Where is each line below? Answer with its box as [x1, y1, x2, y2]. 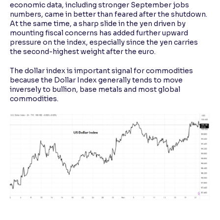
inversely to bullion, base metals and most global [10, 85, 180, 94]
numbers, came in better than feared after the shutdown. [10, 10, 207, 19]
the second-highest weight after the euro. [10, 47, 157, 56]
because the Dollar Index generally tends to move [10, 76, 183, 85]
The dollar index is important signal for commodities [10, 66, 193, 76]
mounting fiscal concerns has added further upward [10, 28, 188, 38]
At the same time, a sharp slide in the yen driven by [10, 19, 186, 28]
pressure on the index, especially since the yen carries [10, 38, 198, 47]
